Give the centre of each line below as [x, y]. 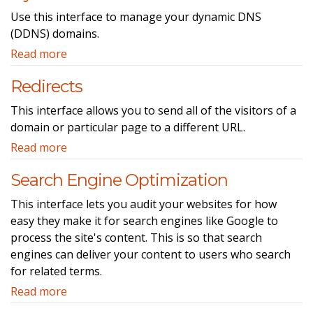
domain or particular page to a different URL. [128, 127]
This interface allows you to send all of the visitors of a [153, 110]
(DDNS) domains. [55, 33]
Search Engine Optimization [119, 180]
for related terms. [56, 271]
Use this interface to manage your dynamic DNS [136, 16]
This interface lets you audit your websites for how [144, 204]
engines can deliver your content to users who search [151, 254]
